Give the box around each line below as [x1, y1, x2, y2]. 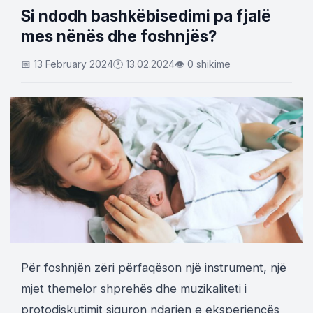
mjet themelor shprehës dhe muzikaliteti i [21, 282, 247, 296]
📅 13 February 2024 [21, 58, 113, 70]
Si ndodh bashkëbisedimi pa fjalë [21, 6, 271, 25]
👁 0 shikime [175, 58, 231, 70]
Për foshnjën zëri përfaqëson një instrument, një [21, 261, 286, 275]
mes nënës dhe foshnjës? [21, 27, 217, 45]
